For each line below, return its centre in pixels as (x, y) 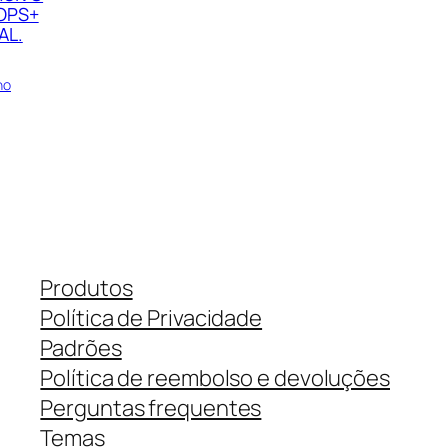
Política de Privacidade (151, 317)
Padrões (81, 347)
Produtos (86, 287)
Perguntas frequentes (151, 407)
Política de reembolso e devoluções (215, 377)
